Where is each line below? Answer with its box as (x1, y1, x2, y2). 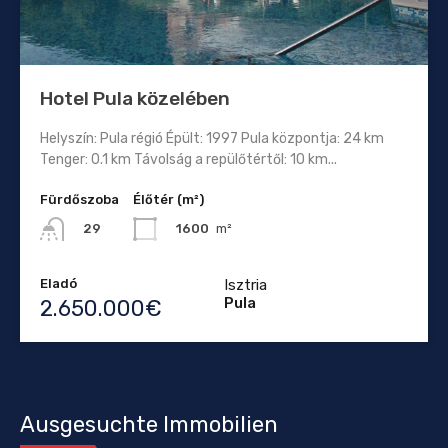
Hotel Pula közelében (40, 86, 230, 110)
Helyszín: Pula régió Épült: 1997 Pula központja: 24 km (40, 129, 384, 147)
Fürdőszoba (40, 191, 119, 207)
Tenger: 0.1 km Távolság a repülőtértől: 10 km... (40, 150, 337, 168)
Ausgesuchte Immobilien (20, 411, 278, 439)
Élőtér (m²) (133, 191, 204, 207)
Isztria (224, 276, 267, 295)
